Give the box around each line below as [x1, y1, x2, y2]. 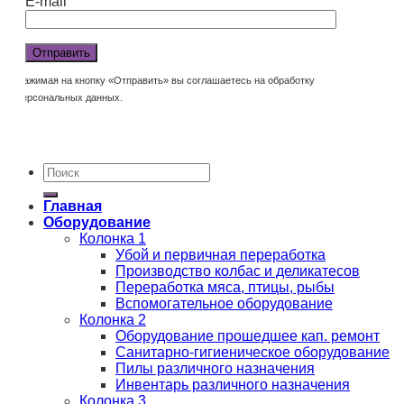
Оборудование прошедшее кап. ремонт [115, 327, 380, 344]
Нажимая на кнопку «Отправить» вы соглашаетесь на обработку [16, 74, 315, 86]
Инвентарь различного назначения [115, 376, 350, 392]
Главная [43, 197, 102, 214]
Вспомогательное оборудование [115, 295, 333, 311]
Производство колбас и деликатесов [115, 262, 360, 279]
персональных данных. [16, 91, 123, 103]
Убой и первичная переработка [115, 246, 326, 262]
